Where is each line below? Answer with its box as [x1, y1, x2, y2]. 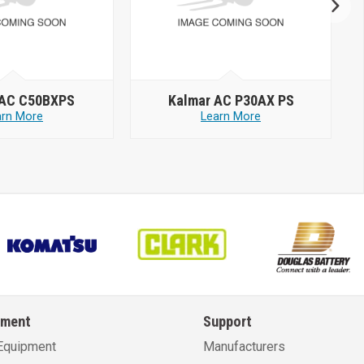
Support [202, 312, 252, 330]
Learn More [201, 109, 261, 123]
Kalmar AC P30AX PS [167, 91, 294, 109]
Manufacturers [202, 339, 285, 355]
